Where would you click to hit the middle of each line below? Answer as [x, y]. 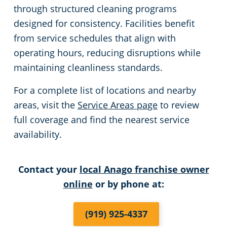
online [78, 184]
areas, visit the [46, 105]
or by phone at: [128, 184]
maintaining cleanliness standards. [88, 68]
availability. [38, 135]
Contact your [49, 169]
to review [178, 105]
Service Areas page [118, 105]
